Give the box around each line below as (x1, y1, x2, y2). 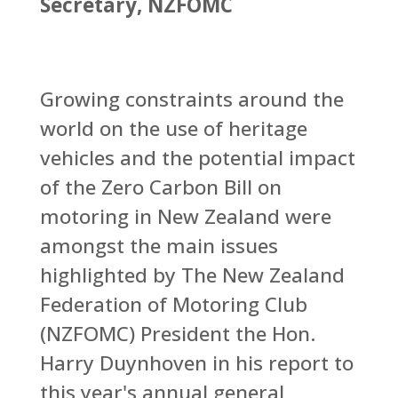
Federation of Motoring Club (39, 290, 307, 318)
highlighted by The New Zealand (39, 260, 345, 289)
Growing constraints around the (39, 84, 344, 113)
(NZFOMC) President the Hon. (39, 319, 315, 347)
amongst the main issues (39, 231, 278, 259)
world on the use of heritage (39, 114, 307, 142)
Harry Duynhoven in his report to (39, 348, 354, 377)
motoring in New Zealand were (39, 202, 331, 230)
